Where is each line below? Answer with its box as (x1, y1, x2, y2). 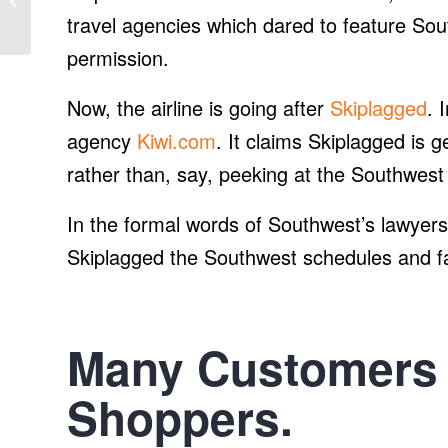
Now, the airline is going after (67, 93, 330, 123)
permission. (67, 43, 169, 73)
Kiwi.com (137, 126, 216, 156)
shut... (35, 24, 72, 43)
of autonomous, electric (35, 3, 171, 22)
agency (67, 126, 137, 156)
